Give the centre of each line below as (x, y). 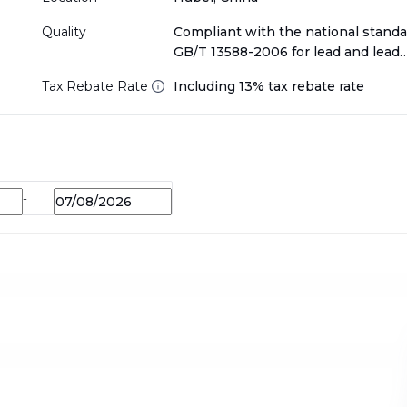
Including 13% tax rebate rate (268, 87)
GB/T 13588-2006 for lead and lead (286, 52)
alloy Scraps (212, 72)
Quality (64, 32)
